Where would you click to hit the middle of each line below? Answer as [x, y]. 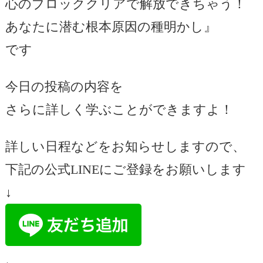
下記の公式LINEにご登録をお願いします [125, 170]
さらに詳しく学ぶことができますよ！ [119, 110]
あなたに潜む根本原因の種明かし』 [111, 27]
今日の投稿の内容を [64, 87]
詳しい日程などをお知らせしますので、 [125, 147]
